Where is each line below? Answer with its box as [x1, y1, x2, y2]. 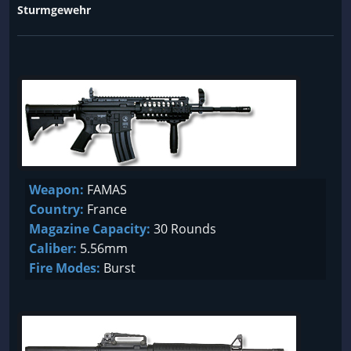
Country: [29, 201, 84, 218]
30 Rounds [150, 220, 216, 237]
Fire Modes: [29, 259, 100, 277]
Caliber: [29, 240, 77, 257]
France [84, 201, 127, 218]
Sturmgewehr [17, 2, 91, 17]
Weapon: [29, 181, 84, 198]
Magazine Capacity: [29, 220, 150, 237]
